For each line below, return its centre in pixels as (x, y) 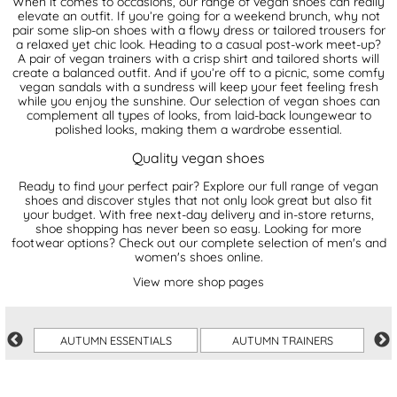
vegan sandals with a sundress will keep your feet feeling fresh (198, 86)
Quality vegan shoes (198, 157)
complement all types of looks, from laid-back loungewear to (198, 115)
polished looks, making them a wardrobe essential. (198, 129)
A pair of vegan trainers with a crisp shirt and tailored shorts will (198, 58)
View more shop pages (198, 281)
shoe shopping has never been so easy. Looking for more (198, 228)
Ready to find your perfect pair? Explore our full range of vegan (198, 186)
